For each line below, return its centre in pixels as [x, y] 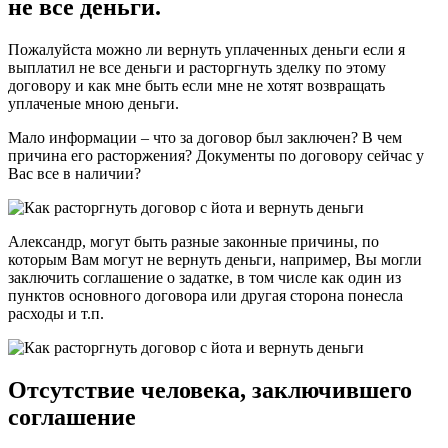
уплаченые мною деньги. [93, 103]
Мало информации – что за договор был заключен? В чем [205, 137]
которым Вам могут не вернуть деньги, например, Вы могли [215, 259]
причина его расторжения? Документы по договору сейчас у [216, 155]
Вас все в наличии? [74, 173]
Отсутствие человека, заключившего [210, 389]
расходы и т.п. [56, 313]
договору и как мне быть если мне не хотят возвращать [196, 85]
